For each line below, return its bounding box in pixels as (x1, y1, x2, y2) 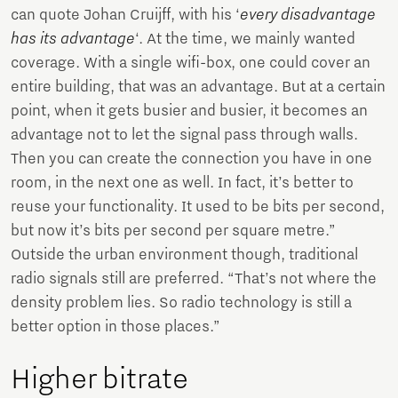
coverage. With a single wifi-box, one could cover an (11, 53, 370, 72)
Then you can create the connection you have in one (11, 149, 372, 168)
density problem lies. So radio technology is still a (11, 293, 352, 312)
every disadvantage (240, 5, 376, 24)
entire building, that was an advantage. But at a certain (11, 77, 386, 96)
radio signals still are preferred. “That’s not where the (11, 269, 377, 288)
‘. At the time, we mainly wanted (135, 29, 355, 48)
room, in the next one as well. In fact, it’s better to (11, 173, 354, 192)
